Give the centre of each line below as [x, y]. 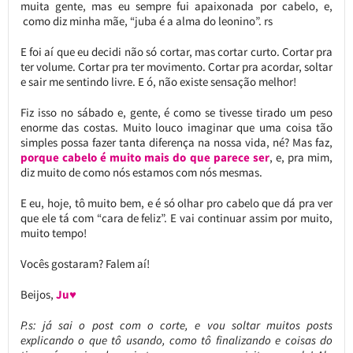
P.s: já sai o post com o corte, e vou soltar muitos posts [176, 325]
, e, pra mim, [301, 158]
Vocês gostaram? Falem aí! [85, 264]
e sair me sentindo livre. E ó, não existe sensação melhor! [158, 82]
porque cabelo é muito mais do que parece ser [145, 158]
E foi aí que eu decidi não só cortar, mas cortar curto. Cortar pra [176, 52]
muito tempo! [53, 233]
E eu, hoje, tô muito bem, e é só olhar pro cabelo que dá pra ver [176, 203]
